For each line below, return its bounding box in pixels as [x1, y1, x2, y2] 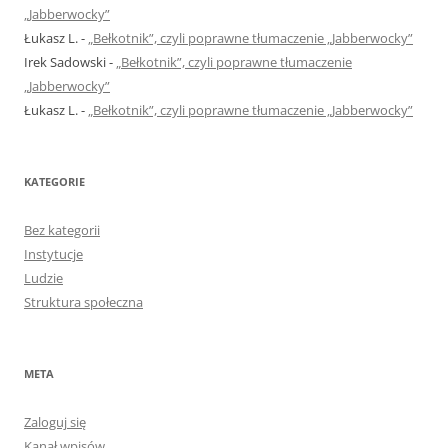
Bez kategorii [24, 221, 100, 240]
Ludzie [24, 269, 63, 288]
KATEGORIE [24, 174, 85, 190]
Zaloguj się [24, 413, 86, 432]
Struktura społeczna [24, 293, 143, 312]
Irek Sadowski [24, 53, 106, 72]
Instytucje [24, 245, 83, 264]
